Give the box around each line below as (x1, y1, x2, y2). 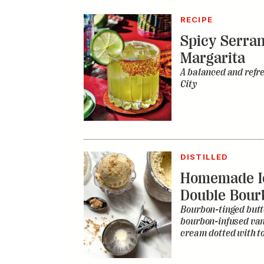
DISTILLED (180, 152, 228, 162)
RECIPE (180, 15, 213, 25)
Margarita (180, 49, 246, 67)
